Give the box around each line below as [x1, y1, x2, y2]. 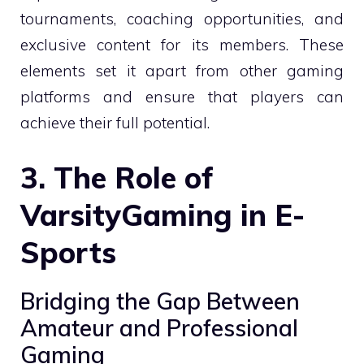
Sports [20, 233, 116, 271]
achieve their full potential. [20, 113, 210, 132]
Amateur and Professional [20, 313, 298, 342]
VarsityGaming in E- [20, 196, 305, 233]
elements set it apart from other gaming [20, 61, 344, 80]
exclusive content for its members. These [20, 35, 344, 54]
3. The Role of [20, 158, 214, 196]
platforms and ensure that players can [20, 87, 344, 106]
